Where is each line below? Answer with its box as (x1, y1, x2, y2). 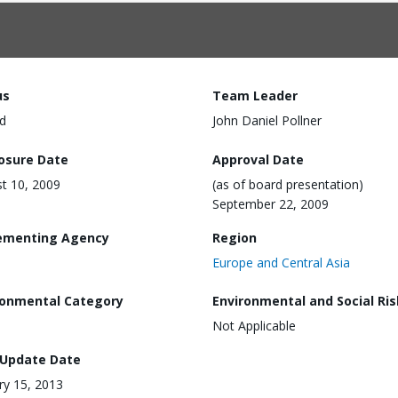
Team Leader (212, 87, 298, 104)
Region (212, 228, 257, 246)
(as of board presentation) (212, 175, 363, 193)
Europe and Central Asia (212, 253, 350, 271)
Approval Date (212, 150, 304, 168)
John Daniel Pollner (212, 112, 322, 129)
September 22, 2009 (212, 195, 329, 212)
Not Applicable (212, 317, 296, 335)
